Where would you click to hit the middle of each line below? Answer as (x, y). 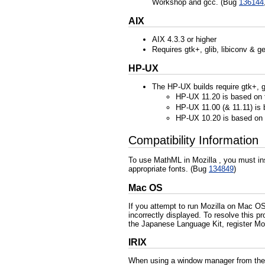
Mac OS (146, 188)
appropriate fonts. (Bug (169, 169)
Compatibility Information (193, 140)
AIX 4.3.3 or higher (184, 39)
